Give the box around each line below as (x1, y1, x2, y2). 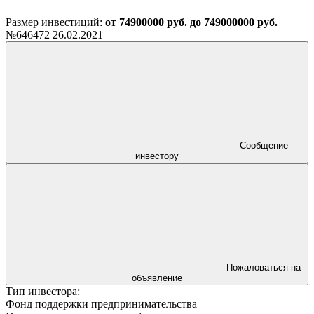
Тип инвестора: (6, 285, 80, 297)
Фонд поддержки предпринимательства (6, 297, 197, 310)
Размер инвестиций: (6, 15, 105, 28)
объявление (132, 272, 182, 283)
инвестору (135, 150, 179, 161)
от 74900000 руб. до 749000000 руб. (105, 15, 278, 28)
